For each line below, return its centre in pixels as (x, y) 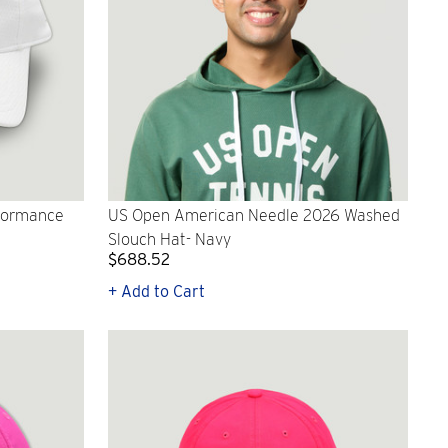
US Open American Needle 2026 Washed (254, 216)
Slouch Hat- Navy (169, 240)
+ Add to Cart (156, 291)
